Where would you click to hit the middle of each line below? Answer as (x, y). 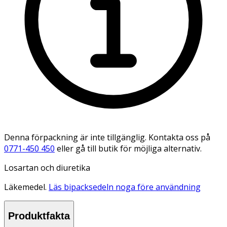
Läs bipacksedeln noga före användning (125, 187)
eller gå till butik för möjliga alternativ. (129, 148)
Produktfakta (39, 216)
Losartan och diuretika (47, 167)
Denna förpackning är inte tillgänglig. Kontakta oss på (107, 137)
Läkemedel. (26, 187)
